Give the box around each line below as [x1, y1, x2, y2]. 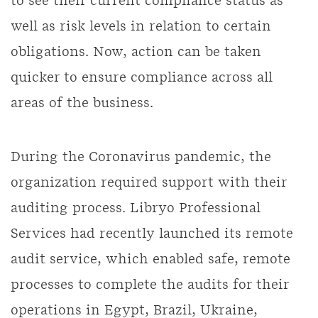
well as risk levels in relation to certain [11, 20, 271, 33]
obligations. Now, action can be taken [11, 45, 261, 59]
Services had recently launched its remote [11, 227, 293, 241]
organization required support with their [11, 176, 287, 190]
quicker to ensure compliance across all [11, 71, 273, 84]
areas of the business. [11, 97, 153, 110]
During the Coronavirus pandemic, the [11, 150, 271, 164]
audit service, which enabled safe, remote [11, 253, 290, 266]
